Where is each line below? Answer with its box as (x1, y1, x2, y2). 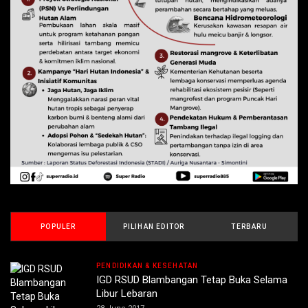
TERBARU (231, 222, 267, 230)
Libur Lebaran (96, 287, 157, 300)
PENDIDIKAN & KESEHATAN (96, 261, 199, 269)
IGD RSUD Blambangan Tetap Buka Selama (96, 273, 287, 286)
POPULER (41, 222, 76, 230)
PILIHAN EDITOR (122, 222, 185, 230)
